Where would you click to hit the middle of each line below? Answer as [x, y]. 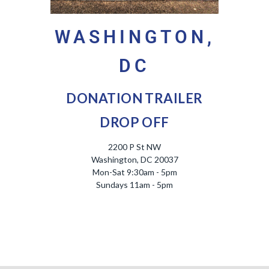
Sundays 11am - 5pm [134, 184]
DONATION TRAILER [134, 98]
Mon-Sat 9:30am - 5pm [134, 172]
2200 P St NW [134, 147]
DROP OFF [134, 122]
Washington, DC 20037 [134, 159]
